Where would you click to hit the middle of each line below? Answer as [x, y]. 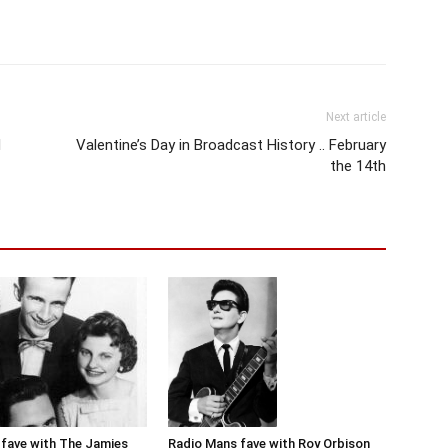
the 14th [358, 166]
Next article [356, 117]
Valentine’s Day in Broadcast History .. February [231, 145]
